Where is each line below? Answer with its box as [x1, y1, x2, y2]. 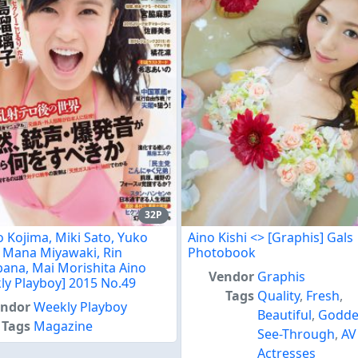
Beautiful [257, 305, 312, 324]
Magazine [34, 316, 93, 335]
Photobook [188, 243, 256, 261]
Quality [257, 286, 300, 304]
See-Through [257, 324, 336, 343]
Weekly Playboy [34, 297, 128, 316]
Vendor [209, 267, 255, 285]
